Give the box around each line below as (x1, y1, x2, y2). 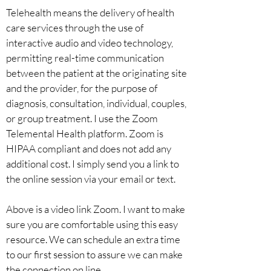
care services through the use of (6, 21, 143, 34)
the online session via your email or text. (6, 172, 175, 185)
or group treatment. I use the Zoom (6, 112, 158, 125)
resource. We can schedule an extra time (6, 233, 180, 246)
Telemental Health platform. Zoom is (6, 127, 163, 140)
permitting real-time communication (6, 51, 164, 64)
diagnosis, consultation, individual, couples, (6, 97, 186, 109)
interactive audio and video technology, (6, 36, 173, 49)
